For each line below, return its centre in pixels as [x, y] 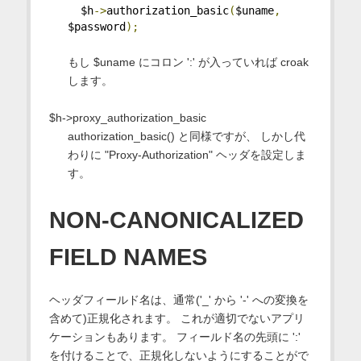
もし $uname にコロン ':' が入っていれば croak [188, 62]
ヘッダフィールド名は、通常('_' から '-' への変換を [178, 300]
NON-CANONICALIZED [176, 220]
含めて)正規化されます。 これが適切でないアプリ [176, 319]
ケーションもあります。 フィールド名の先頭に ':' [174, 337]
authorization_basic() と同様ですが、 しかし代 [186, 137]
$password [96, 27]
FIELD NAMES [128, 257]
